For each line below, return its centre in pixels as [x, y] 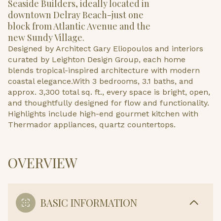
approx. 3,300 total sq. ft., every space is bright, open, [109, 92]
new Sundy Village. [46, 37]
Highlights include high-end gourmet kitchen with [103, 114]
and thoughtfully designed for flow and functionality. [109, 103]
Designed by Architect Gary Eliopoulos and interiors [106, 49]
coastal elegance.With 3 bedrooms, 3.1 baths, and [101, 81]
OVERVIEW [43, 163]
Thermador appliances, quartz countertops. [92, 125]
